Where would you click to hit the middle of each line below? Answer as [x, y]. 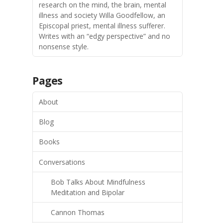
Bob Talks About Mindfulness [98, 182]
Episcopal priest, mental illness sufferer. [102, 25]
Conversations [62, 162]
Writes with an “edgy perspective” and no [105, 36]
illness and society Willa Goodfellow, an [102, 15]
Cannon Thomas [78, 212]
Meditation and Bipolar [88, 192]
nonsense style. [64, 46]
